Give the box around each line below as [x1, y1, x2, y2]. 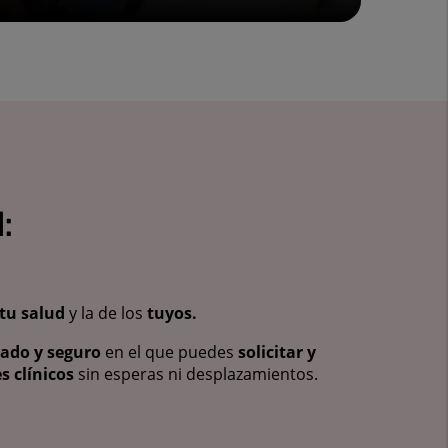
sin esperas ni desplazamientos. [74, 363, 318, 386]
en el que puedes [101, 341, 238, 364]
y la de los [65, 301, 147, 324]
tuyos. [147, 301, 197, 324]
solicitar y [238, 341, 316, 364]
